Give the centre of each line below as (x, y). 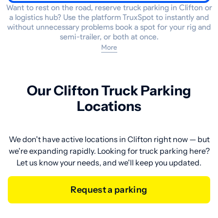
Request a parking (112, 190)
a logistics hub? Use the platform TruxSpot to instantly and (109, 18)
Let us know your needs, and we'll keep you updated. (109, 163)
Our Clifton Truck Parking (109, 91)
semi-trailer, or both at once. (109, 37)
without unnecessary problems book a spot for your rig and (109, 27)
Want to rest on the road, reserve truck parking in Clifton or (109, 8)
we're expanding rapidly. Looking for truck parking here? (109, 151)
